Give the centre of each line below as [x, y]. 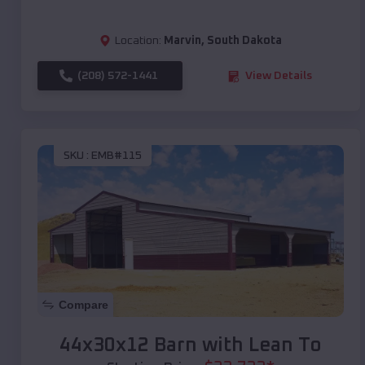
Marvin [182, 41]
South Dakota [244, 41]
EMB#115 [117, 155]
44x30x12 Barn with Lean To [191, 346]
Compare [84, 305]
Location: [138, 41]
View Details [279, 76]
